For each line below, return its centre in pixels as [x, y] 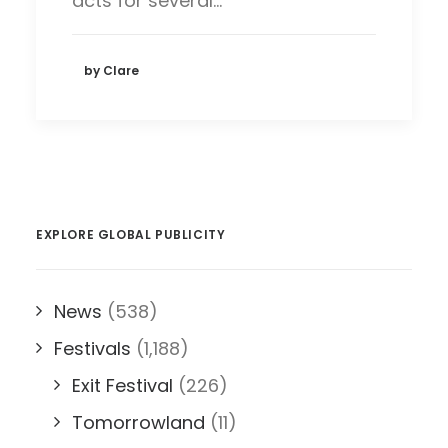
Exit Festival [122, 385]
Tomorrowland [138, 422]
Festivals [92, 348]
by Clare [111, 70]
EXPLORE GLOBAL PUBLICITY [131, 234]
